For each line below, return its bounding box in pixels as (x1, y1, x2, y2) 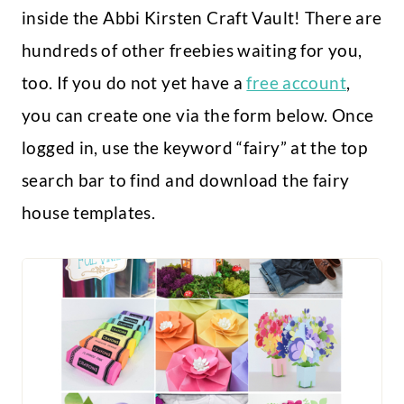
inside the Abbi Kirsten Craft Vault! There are (22, 7, 382, 29)
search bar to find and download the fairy (22, 170, 350, 191)
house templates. (22, 202, 156, 224)
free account (246, 72, 346, 94)
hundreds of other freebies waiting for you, (22, 40, 363, 61)
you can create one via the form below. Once (22, 105, 374, 126)
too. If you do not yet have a (22, 72, 247, 94)
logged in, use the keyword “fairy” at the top (22, 137, 368, 159)
